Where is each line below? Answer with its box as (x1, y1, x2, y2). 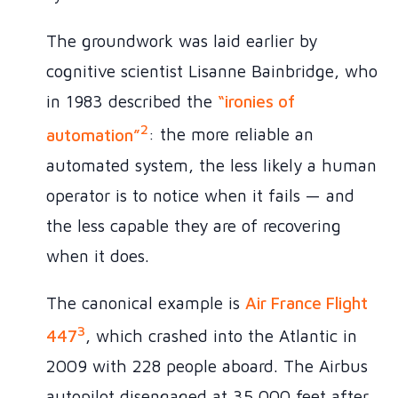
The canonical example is (46, 292, 245, 313)
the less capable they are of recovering (46, 215, 341, 235)
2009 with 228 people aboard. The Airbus (46, 356, 368, 377)
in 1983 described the (46, 92, 218, 112)
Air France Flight (245, 292, 368, 313)
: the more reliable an (148, 124, 314, 145)
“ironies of (218, 92, 295, 112)
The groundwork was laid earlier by (46, 31, 317, 52)
